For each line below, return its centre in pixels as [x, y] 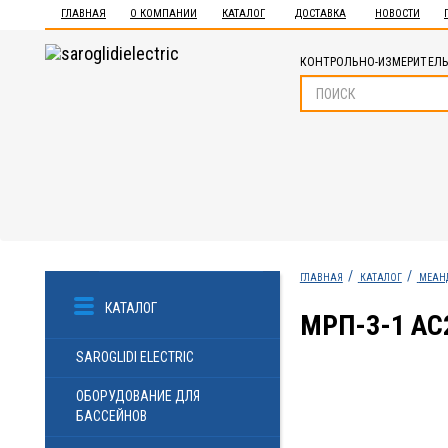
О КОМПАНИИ [163, 13]
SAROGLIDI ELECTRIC [135, 357]
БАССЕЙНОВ [111, 416]
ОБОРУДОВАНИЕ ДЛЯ [138, 396]
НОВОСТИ [397, 13]
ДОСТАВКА [320, 13]
